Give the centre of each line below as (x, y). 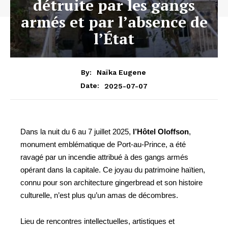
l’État (114, 38)
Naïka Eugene (121, 73)
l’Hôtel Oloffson (161, 132)
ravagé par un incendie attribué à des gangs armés (104, 157)
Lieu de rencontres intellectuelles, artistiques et (97, 221)
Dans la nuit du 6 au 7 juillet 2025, (77, 132)
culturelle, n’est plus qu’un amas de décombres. (99, 195)
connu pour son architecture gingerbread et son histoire (111, 183)
